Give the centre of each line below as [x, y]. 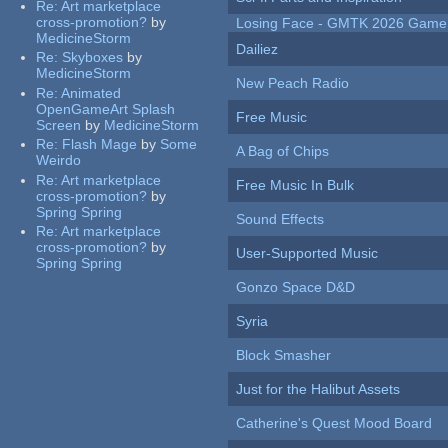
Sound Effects [280, 219]
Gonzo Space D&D [296, 287]
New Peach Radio [293, 83]
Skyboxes [93, 57]
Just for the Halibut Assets [318, 389]
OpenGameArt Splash [106, 108]
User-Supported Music [307, 253]
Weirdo [59, 160]
